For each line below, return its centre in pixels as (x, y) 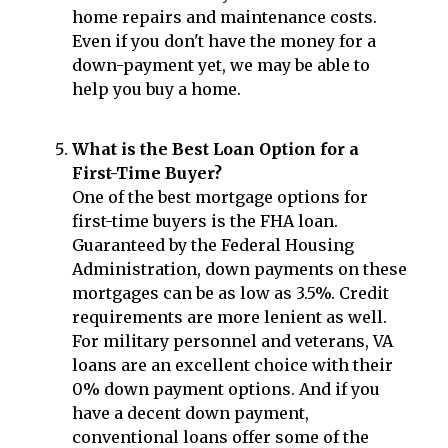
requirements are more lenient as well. (229, 317)
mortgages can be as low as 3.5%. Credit (230, 293)
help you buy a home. (156, 89)
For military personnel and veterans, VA (232, 341)
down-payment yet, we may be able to (221, 65)
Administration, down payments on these (239, 269)
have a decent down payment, (190, 413)
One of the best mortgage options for (220, 197)
